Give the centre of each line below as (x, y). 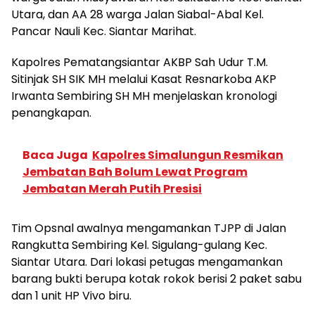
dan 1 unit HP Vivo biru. (71, 295)
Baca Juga (55, 155)
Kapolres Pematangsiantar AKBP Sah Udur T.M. (140, 62)
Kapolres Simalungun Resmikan (188, 155)
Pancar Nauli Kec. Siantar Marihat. (104, 31)
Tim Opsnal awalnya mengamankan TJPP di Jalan (149, 228)
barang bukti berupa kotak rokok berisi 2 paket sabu (156, 278)
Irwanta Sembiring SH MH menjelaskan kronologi (144, 96)
